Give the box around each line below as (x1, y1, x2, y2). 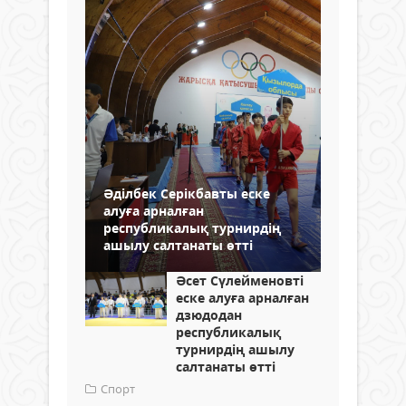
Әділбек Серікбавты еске (103, 184, 270, 202)
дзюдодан (176, 305, 242, 324)
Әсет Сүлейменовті (176, 271, 304, 289)
